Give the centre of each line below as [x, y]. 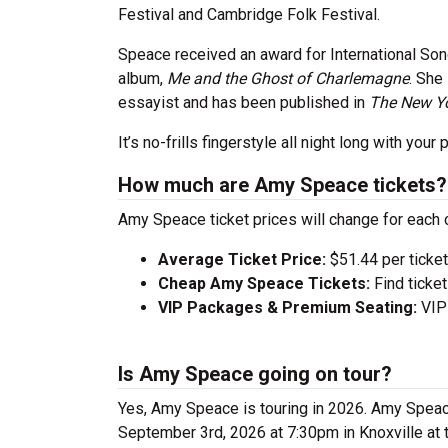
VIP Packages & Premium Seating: [287, 307]
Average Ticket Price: [244, 259]
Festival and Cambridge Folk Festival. [249, 14]
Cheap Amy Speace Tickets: [266, 283]
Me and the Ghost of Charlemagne [288, 78]
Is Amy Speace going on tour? [255, 374]
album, [142, 78]
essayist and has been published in [243, 102]
